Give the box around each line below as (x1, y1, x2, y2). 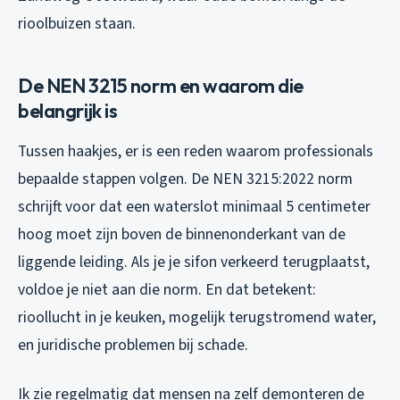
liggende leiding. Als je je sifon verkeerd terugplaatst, (18, 250, 370, 273)
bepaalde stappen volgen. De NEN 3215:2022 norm (18, 167, 353, 190)
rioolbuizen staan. (18, 12, 136, 35)
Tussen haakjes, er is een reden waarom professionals (18, 139, 373, 162)
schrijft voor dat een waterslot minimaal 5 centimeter (18, 195, 371, 218)
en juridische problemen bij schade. (18, 333, 248, 356)
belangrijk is (18, 97, 118, 123)
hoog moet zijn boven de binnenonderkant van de (18, 222, 346, 246)
